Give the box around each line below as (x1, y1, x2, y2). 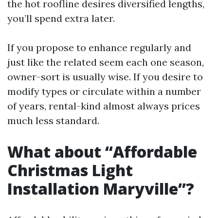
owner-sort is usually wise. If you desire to (7, 71, 203, 83)
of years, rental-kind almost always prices (7, 100, 200, 112)
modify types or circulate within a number (7, 85, 201, 98)
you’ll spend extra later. (7, 12, 115, 25)
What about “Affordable (7, 141, 197, 163)
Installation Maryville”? (7, 178, 194, 200)
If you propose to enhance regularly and (7, 41, 191, 54)
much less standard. (7, 114, 99, 127)
